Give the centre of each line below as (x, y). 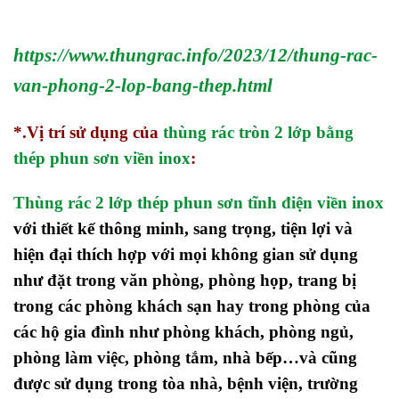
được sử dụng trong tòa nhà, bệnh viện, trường (186, 383)
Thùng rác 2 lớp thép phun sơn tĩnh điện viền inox (199, 202)
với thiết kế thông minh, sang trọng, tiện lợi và (183, 228)
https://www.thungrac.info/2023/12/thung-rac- (195, 55)
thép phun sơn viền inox (102, 158)
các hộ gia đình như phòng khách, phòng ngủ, (183, 331)
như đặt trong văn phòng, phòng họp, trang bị (185, 280)
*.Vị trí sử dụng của (88, 132)
